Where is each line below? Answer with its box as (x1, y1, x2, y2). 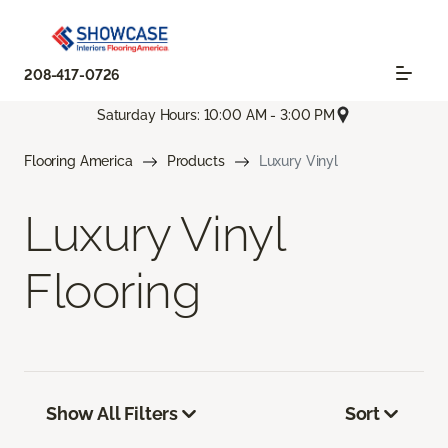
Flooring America (24, 153, 133, 170)
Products (166, 153, 225, 170)
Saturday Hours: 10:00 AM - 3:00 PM (96, 106, 336, 123)
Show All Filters (46, 403, 179, 425)
